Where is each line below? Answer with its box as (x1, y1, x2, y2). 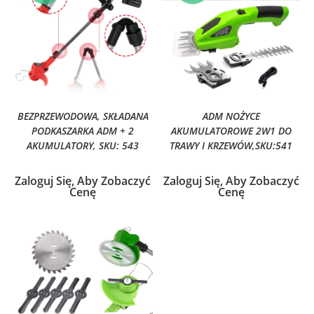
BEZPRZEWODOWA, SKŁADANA (17, 109, 149, 123)
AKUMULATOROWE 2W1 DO (170, 124, 292, 138)
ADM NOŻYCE (202, 109, 260, 123)
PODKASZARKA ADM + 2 (32, 124, 135, 138)
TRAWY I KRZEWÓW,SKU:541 (170, 139, 293, 153)
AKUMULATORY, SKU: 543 (27, 139, 139, 153)
